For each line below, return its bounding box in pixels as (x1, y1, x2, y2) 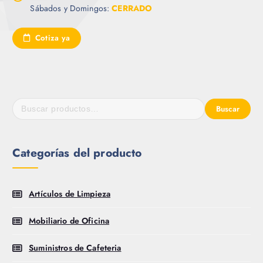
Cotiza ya (32, 32, 70, 44)
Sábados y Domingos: (30, 2, 112, 15)
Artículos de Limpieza (29, 187, 111, 200)
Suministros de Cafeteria (29, 241, 122, 254)
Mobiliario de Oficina (29, 214, 110, 227)
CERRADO (112, 2, 153, 15)
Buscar (215, 103, 240, 114)
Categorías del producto (12, 144, 142, 161)
